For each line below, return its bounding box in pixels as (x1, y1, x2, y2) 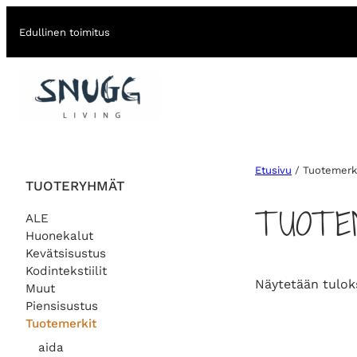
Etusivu (255, 164, 292, 177)
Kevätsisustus (25, 245, 106, 261)
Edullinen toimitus (19, 25, 110, 38)
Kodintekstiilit (25, 263, 107, 278)
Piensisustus (25, 298, 98, 313)
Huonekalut (25, 228, 93, 243)
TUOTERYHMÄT (25, 177, 124, 194)
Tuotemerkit (25, 316, 96, 331)
